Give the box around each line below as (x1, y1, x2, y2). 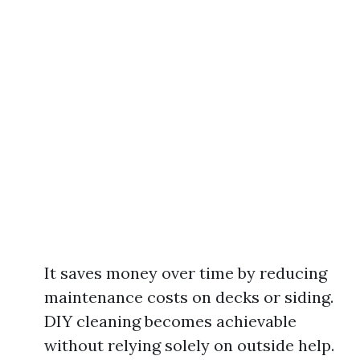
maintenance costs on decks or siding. (44, 287, 333, 307)
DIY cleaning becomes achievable (44, 311, 297, 331)
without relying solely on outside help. (44, 335, 334, 355)
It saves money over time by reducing (44, 263, 327, 283)
